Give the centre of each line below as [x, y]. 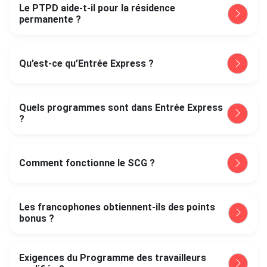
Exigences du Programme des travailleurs [113, 258]
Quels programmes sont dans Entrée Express [121, 108]
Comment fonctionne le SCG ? [87, 163]
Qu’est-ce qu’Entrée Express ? [86, 63]
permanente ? [50, 19]
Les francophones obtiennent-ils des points [117, 207]
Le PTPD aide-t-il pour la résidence [97, 8]
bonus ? [37, 218]
